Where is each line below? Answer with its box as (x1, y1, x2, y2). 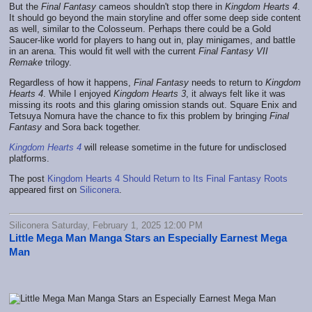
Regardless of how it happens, (9, 77, 134, 88)
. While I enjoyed (43, 88, 114, 99)
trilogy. (45, 56, 72, 68)
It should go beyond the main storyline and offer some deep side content (9, 12, 301, 23)
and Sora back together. (42, 121, 141, 132)
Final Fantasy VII (198, 45, 268, 56)
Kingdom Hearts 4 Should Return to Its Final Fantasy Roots (47, 173, 288, 184)
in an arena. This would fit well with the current (9, 45, 198, 56)
